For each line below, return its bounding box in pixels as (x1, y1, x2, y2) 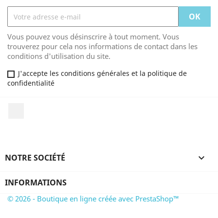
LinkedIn (24, 103, 55, 113)
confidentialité (7, 78, 54, 88)
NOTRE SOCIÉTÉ (5, 152, 65, 163)
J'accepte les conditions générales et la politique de (18, 69, 187, 78)
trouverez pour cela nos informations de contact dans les (7, 41, 198, 51)
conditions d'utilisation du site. (7, 51, 110, 61)
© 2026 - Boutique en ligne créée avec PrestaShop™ (7, 193, 179, 203)
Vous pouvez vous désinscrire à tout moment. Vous (7, 32, 179, 41)
